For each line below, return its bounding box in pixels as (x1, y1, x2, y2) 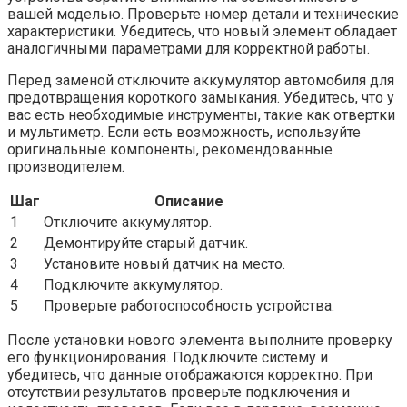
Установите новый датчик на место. (44, 254, 285, 273)
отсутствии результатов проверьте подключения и (7, 382, 350, 401)
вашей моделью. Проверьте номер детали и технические (7, 5, 399, 23)
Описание (154, 192, 223, 210)
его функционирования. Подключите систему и (7, 348, 328, 366)
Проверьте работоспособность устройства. (44, 296, 334, 314)
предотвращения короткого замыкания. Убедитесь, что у (7, 88, 394, 106)
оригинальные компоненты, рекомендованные (7, 140, 333, 158)
